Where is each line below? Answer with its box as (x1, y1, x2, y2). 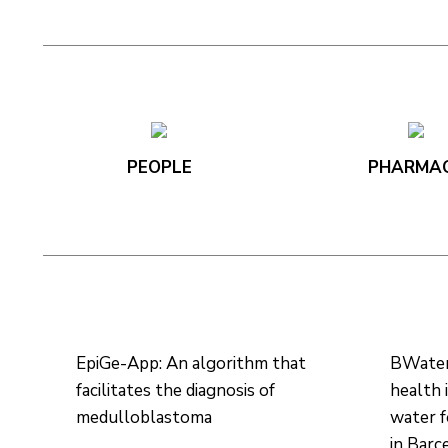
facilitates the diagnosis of (75, 378, 275, 402)
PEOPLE (126, 155, 192, 179)
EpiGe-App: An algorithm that (75, 351, 306, 375)
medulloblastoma (75, 405, 212, 429)
